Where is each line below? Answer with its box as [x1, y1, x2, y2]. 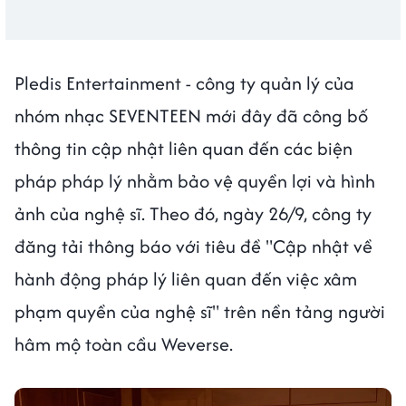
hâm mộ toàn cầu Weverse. [14, 331, 233, 358]
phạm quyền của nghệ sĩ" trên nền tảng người [14, 298, 385, 325]
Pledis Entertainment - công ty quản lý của [14, 70, 354, 97]
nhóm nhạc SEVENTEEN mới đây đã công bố [14, 102, 368, 130]
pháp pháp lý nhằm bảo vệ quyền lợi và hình [14, 168, 375, 195]
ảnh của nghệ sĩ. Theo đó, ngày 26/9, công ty [14, 200, 372, 227]
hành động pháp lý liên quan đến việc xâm [14, 266, 357, 293]
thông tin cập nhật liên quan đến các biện [14, 135, 353, 162]
